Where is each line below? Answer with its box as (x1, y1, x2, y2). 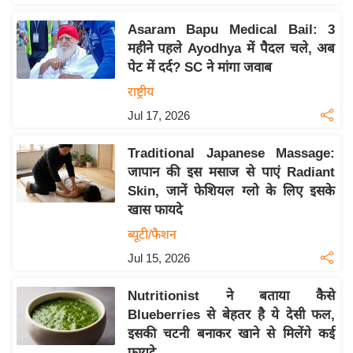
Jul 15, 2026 (127, 251, 190, 266)
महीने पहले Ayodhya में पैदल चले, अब (127, 41, 336, 57)
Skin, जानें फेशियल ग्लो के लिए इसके (127, 184, 336, 199)
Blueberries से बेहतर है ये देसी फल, (127, 307, 336, 323)
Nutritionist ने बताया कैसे (127, 288, 336, 304)
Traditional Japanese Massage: (127, 146, 336, 162)
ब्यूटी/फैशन (127, 228, 176, 242)
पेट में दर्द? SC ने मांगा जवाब (127, 60, 272, 76)
